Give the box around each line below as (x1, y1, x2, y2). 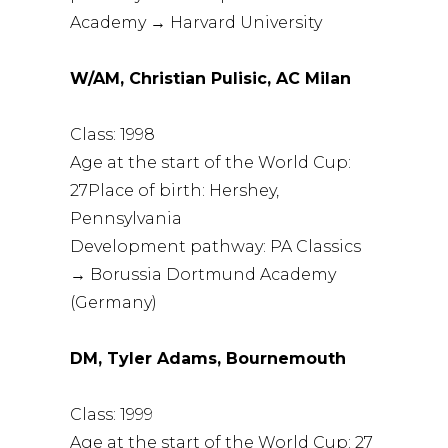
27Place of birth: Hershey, (70, 180, 280, 200)
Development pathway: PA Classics (70, 236, 362, 256)
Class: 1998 (70, 124, 156, 144)
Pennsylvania (70, 208, 183, 228)
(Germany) (70, 292, 158, 312)
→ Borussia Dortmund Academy (70, 264, 337, 284)
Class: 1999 (70, 404, 154, 424)
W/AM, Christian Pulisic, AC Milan (70, 68, 352, 88)
